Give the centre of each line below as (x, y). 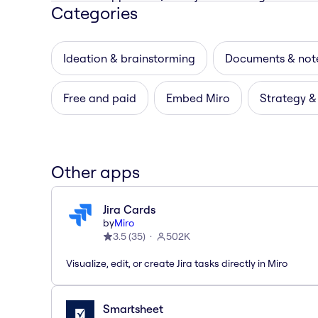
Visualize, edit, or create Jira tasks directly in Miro (177, 263)
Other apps (95, 171)
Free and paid (100, 98)
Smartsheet (133, 308)
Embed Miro (198, 98)
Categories (94, 12)
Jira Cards (129, 209)
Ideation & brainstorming (129, 58)
